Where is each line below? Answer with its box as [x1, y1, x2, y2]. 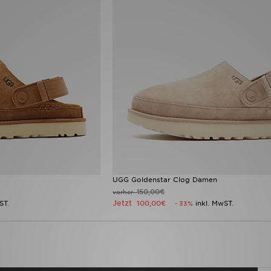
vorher [113, 188, 137, 196]
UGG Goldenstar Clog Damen [113, 175, 218, 184]
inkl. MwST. [195, 199, 234, 208]
